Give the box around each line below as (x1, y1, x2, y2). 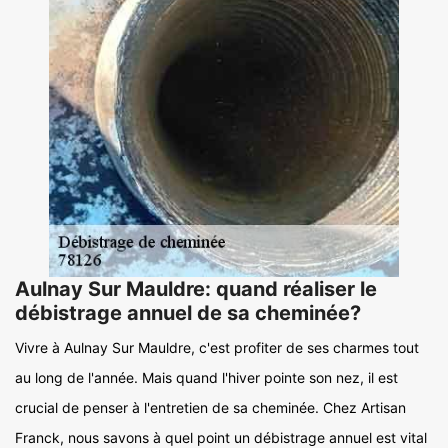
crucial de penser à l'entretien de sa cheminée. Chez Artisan (15, 399, 406, 417)
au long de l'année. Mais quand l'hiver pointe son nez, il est (15, 369, 398, 387)
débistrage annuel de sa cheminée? (15, 301, 361, 326)
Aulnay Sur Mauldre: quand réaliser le (15, 277, 377, 302)
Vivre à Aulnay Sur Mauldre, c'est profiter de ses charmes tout (15, 339, 419, 357)
